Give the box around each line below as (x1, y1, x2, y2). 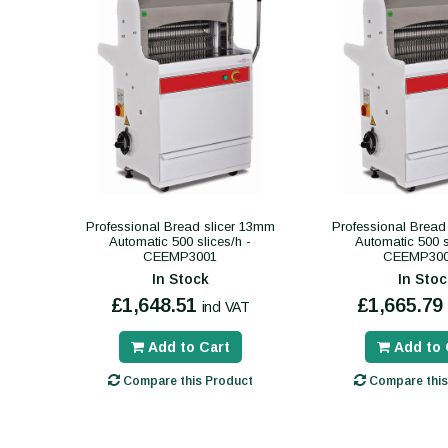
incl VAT (201, 299, 250, 315)
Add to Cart (147, 339, 230, 355)
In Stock (151, 271, 209, 287)
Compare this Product (119, 374, 253, 388)
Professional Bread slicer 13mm (85, 219, 275, 234)
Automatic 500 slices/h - (109, 234, 251, 249)
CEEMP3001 (143, 249, 217, 264)
